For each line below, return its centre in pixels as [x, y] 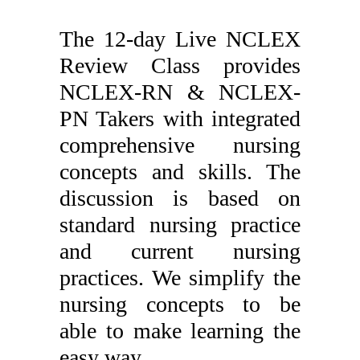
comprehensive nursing [180, 145]
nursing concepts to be [180, 304]
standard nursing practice [180, 225]
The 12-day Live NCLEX [180, 39]
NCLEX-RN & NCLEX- [180, 92]
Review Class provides [180, 65]
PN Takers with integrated [180, 119]
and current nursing [180, 251]
